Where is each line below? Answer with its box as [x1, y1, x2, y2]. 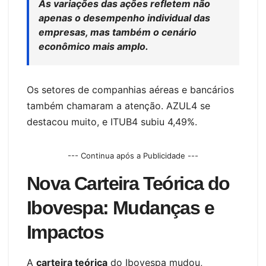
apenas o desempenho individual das [39, 11, 210, 24]
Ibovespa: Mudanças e [27, 197, 214, 218]
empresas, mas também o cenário [39, 26, 197, 38]
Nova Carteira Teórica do [27, 172, 230, 194]
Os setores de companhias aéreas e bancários [27, 83, 234, 96]
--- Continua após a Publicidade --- [68, 150, 198, 160]
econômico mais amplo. [39, 40, 148, 52]
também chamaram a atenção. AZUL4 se [27, 99, 210, 112]
